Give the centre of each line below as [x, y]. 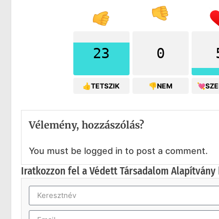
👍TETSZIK [101, 86]
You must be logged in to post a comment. [118, 151]
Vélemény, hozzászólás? [87, 125]
